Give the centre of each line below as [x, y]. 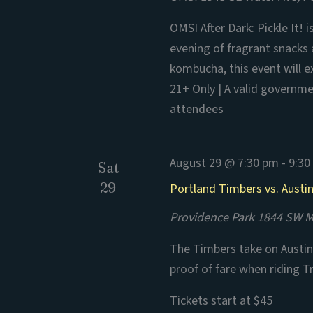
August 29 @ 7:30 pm [225, 163]
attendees [197, 109]
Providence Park [214, 218]
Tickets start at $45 [221, 301]
